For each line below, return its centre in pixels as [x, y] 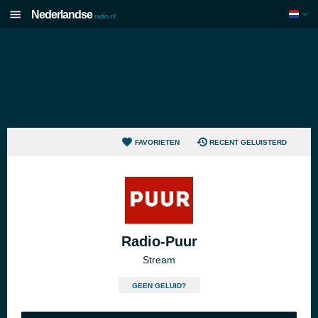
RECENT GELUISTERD [248, 142]
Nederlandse [62, 15]
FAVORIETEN [157, 142]
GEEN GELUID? [159, 286]
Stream [159, 260]
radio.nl [105, 16]
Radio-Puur [159, 241]
